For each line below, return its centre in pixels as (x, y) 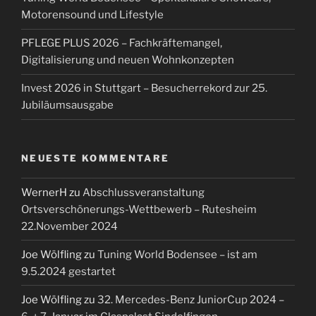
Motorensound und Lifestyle (92, 15)
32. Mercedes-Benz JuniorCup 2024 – (191, 299)
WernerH (44, 192)
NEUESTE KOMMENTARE (96, 158)
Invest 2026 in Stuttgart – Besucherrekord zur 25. (144, 89)
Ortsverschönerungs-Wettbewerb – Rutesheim (139, 209)
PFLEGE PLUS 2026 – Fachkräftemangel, (122, 43)
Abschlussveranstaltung (144, 192)
